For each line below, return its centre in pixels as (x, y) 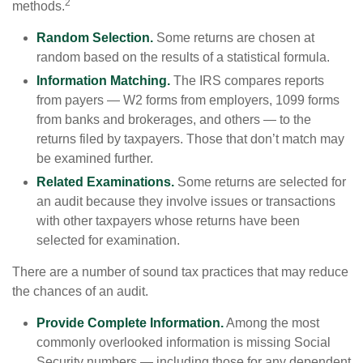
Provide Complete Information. (130, 323)
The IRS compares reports (247, 81)
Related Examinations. (105, 182)
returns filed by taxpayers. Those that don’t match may (190, 139)
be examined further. (95, 159)
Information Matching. (103, 81)
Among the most (271, 323)
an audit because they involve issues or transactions (186, 202)
